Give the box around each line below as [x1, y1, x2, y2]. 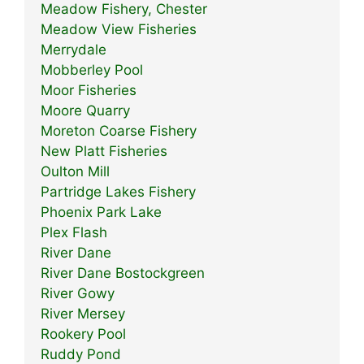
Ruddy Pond [41, 345, 121, 362]
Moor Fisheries [41, 81, 136, 98]
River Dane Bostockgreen [41, 264, 205, 281]
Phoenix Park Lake [41, 203, 162, 220]
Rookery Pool [41, 325, 126, 342]
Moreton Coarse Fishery [41, 122, 197, 139]
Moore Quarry [41, 102, 130, 119]
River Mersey [41, 305, 125, 322]
